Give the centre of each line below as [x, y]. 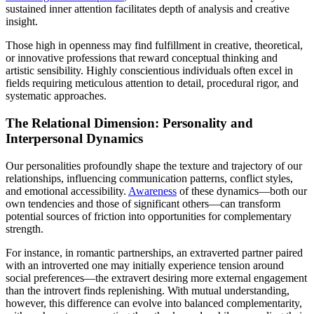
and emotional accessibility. [67, 191]
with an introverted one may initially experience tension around [145, 265]
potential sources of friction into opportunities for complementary [149, 216]
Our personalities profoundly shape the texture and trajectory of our [154, 165]
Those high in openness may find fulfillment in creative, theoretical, [154, 46]
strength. [25, 228]
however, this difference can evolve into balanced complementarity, [154, 303]
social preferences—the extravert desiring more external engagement [156, 278]
